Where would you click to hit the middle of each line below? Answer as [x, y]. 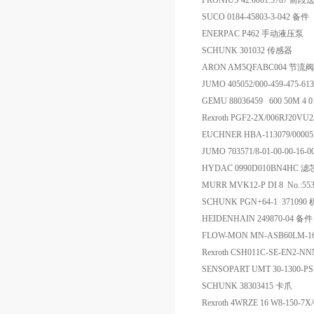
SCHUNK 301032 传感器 [247, 50]
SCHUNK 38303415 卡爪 [247, 286]
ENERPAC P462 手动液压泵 [253, 34]
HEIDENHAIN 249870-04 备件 [257, 219]
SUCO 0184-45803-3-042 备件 [255, 17]
